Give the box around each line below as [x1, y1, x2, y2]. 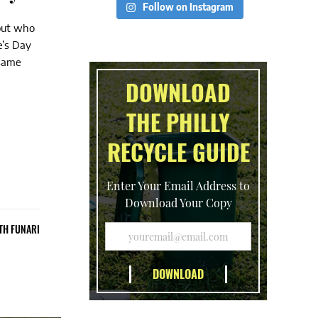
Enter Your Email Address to [106, 178, 250, 193]
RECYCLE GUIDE [106, 135, 250, 168]
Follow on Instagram [143, 1, 234, 13]
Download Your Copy [124, 195, 232, 210]
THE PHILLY [126, 105, 230, 138]
